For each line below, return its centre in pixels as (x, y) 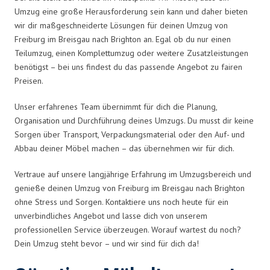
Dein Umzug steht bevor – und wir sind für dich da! (107, 243)
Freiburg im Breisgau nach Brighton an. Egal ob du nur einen (123, 39)
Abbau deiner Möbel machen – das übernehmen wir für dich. (124, 148)
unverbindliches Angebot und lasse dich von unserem (111, 215)
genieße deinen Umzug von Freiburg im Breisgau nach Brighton (130, 188)
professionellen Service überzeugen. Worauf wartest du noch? (128, 229)
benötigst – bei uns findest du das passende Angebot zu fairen (128, 67)
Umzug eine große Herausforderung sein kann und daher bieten (131, 11)
